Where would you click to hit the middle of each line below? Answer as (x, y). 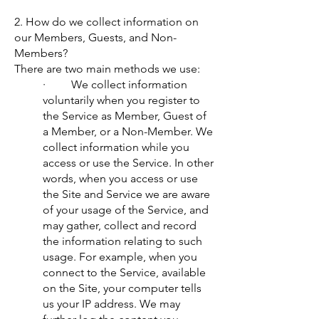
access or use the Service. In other (128, 163)
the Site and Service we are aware (126, 194)
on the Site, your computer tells (122, 288)
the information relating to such (122, 241)
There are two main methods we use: (107, 69)
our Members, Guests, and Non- (95, 37)
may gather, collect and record (120, 225)
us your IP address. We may (111, 304)
